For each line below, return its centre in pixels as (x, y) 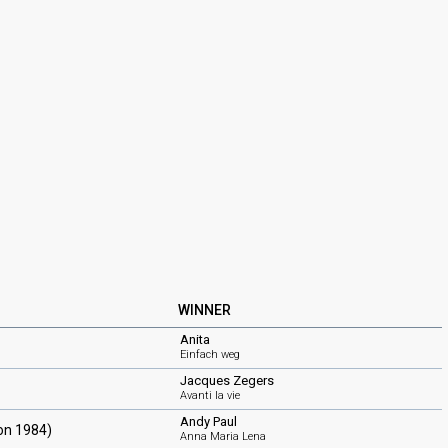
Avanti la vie (210, 395)
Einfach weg (210, 354)
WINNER (204, 310)
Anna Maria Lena (223, 436)
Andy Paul (208, 421)
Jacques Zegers (227, 380)
